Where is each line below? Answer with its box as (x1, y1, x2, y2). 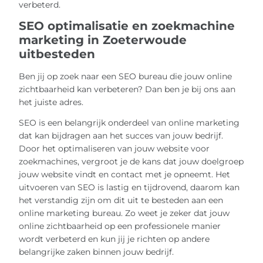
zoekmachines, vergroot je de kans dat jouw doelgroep (19, 156, 244, 167)
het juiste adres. (19, 96, 84, 107)
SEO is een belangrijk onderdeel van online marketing (19, 117, 240, 128)
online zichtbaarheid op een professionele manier (19, 220, 221, 231)
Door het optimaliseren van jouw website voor (19, 143, 210, 154)
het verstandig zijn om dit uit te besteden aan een (19, 194, 224, 205)
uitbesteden (19, 47, 96, 62)
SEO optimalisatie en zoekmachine (19, 19, 235, 33)
